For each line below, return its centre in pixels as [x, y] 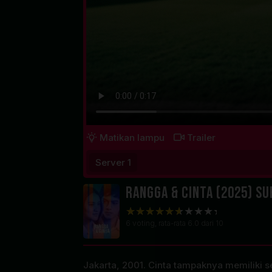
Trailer [201, 137]
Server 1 [113, 162]
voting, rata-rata [159, 223]
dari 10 [211, 223]
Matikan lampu [132, 137]
